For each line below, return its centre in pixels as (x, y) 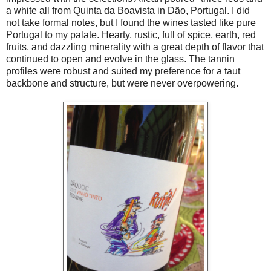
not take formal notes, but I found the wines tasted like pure (131, 22)
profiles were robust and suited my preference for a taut (123, 71)
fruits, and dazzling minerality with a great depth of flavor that (135, 47)
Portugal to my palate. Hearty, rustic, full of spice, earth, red (131, 34)
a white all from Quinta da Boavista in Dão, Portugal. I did (128, 10)
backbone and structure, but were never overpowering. (122, 83)
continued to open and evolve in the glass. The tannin (120, 59)
